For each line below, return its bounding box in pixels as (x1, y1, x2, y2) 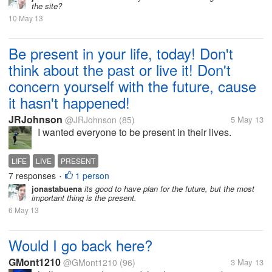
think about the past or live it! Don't (8, 59, 231, 80)
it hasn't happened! (8, 92, 130, 113)
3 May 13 (231, 256, 263, 268)
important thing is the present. (32, 192, 137, 203)
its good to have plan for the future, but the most (82, 183, 254, 194)
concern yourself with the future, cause (8, 75, 256, 97)
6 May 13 (8, 205, 39, 215)
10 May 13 (8, 13, 43, 23)
